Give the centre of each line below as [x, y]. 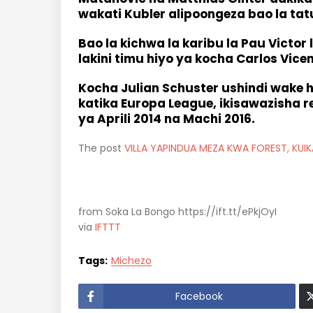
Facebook [199, 296]
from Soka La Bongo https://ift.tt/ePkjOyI [177, 212]
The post [101, 148]
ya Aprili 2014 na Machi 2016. [167, 119]
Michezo [131, 261]
